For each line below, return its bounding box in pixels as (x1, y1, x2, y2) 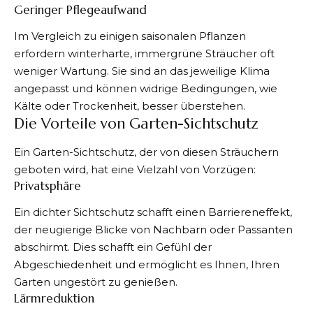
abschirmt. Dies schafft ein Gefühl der (14, 240, 212, 254)
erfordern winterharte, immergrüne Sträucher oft (14, 47, 275, 61)
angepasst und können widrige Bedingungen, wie (14, 82, 277, 96)
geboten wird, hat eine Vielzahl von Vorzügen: (14, 162, 256, 176)
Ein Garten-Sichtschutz (14, 145, 134, 159)
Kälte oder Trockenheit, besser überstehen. (14, 99, 245, 113)
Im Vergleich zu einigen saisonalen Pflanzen (14, 29, 246, 43)
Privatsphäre (14, 177, 81, 194)
